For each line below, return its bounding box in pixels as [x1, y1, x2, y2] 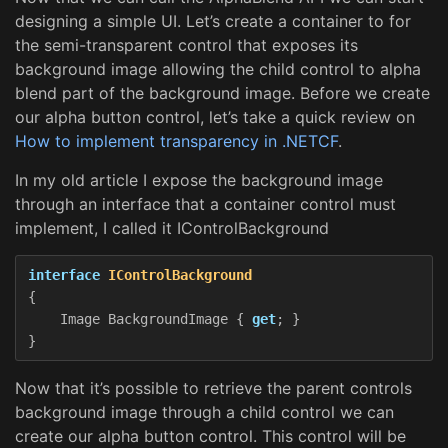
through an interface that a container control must [15, 193, 396, 214]
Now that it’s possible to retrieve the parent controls [15, 377, 412, 398]
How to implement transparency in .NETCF [15, 130, 338, 151]
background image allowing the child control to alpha [15, 58, 421, 79]
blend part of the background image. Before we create [15, 82, 430, 103]
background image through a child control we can [15, 401, 394, 422]
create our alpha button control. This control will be [15, 425, 406, 446]
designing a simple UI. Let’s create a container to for [15, 10, 411, 31]
